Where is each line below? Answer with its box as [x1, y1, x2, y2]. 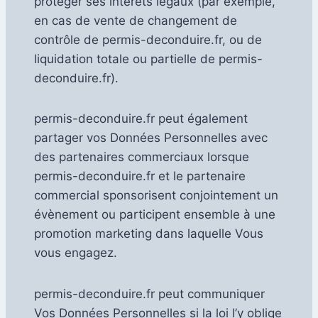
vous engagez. [34, 246, 117, 261]
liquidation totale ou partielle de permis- [34, 52, 263, 67]
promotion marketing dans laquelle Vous [34, 226, 263, 241]
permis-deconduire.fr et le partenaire [34, 169, 246, 184]
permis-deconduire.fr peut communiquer [34, 286, 265, 301]
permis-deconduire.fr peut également [34, 111, 248, 126]
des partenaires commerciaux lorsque [34, 150, 249, 165]
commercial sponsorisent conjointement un [34, 188, 278, 203]
